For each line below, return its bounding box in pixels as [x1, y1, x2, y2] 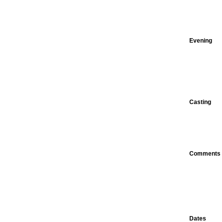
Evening [189, 37, 212, 44]
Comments [189, 150, 221, 157]
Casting [189, 99, 211, 106]
